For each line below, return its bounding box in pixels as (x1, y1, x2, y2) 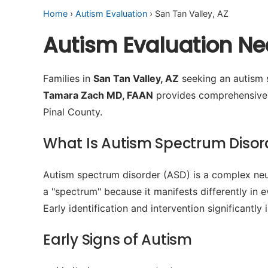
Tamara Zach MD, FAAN (43, 89, 153, 101)
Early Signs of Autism (43, 230, 192, 249)
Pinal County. (43, 106, 102, 118)
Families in (43, 72, 93, 84)
